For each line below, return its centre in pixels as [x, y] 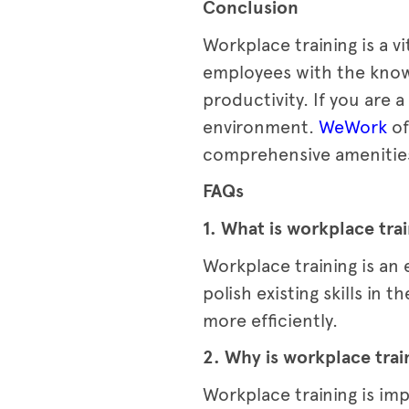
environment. [261, 126]
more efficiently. [270, 320]
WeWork [353, 126]
